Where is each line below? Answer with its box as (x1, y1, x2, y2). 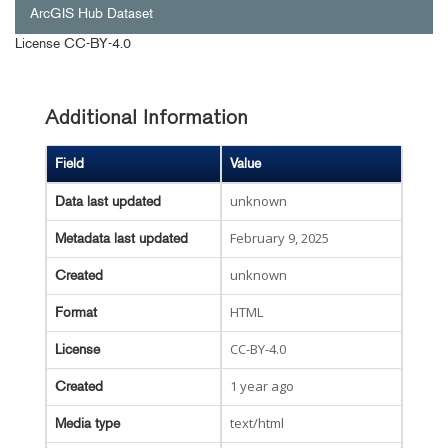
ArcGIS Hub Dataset (30, 5, 153, 22)
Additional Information (45, 109, 248, 129)
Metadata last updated (55, 230, 188, 247)
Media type (55, 415, 120, 432)
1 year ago (230, 377, 294, 395)
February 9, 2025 (230, 229, 329, 247)
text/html (230, 414, 284, 432)
